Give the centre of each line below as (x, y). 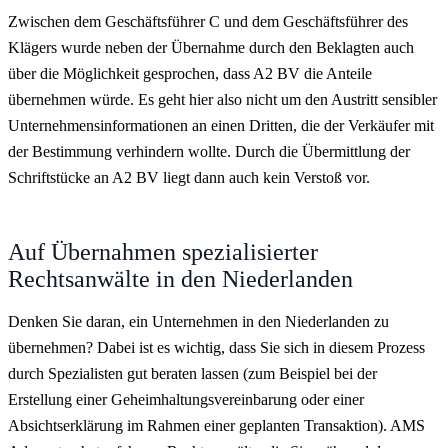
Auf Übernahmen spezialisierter (163, 251)
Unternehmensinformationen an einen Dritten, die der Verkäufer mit (221, 125)
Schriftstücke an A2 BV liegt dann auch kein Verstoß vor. (189, 177)
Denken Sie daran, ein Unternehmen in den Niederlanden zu (198, 321)
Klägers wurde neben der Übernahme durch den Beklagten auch (211, 47)
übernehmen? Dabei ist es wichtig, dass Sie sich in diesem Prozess (216, 347)
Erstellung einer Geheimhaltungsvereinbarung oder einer (186, 399)
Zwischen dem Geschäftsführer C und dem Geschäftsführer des (208, 21)
